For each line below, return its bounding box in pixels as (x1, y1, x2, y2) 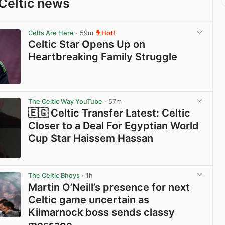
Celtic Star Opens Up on (28, 38, 146, 50)
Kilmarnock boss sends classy (28, 206, 175, 218)
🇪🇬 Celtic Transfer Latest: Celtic (28, 107, 191, 120)
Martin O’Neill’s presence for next (28, 181, 190, 193)
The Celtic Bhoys (28, 172, 80, 180)
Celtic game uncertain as (28, 193, 150, 206)
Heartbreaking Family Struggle (28, 50, 178, 63)
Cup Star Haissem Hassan (28, 132, 154, 145)
